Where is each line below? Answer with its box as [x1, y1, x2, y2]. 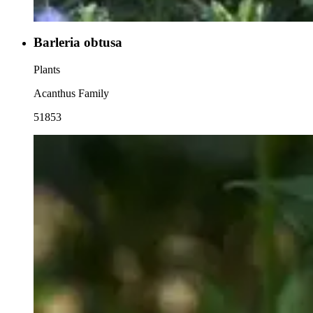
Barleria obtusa [34, 34, 122, 50]
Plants [34, 63, 60, 75]
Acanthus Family [34, 87, 109, 99]
